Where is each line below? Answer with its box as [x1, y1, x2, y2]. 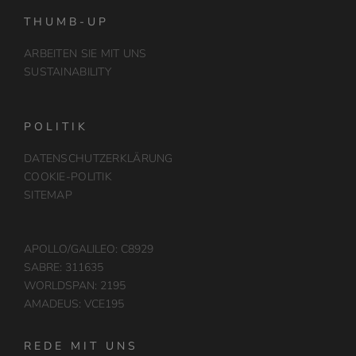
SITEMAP [23, 188, 72, 203]
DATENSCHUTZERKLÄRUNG [23, 151, 173, 166]
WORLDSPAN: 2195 [23, 278, 126, 293]
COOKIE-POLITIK [23, 169, 112, 184]
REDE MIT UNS [23, 339, 138, 354]
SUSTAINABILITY [23, 64, 111, 79]
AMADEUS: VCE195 [23, 296, 124, 311]
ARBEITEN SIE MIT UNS [23, 46, 147, 61]
